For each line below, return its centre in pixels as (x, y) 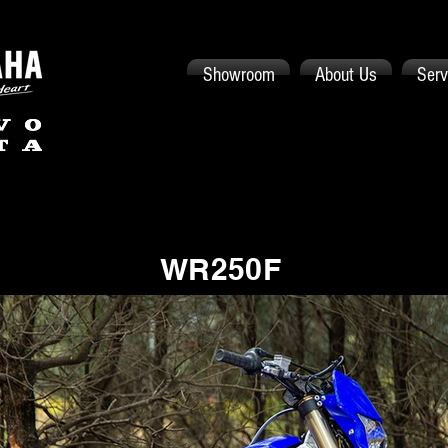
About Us (346, 75)
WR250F (220, 269)
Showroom (238, 75)
